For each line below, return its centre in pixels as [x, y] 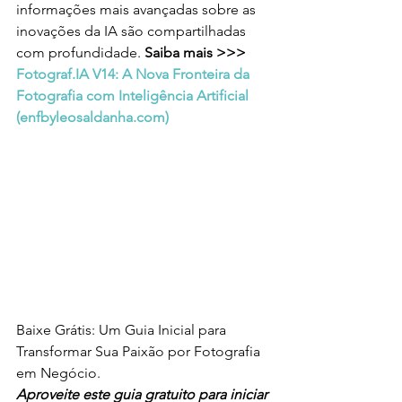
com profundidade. [80, 52]
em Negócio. [58, 372]
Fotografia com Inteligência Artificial [134, 95]
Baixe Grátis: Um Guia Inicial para [123, 329]
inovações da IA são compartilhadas [133, 31]
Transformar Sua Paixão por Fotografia [140, 351]
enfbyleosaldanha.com [92, 117]
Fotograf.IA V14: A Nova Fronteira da [135, 74]
